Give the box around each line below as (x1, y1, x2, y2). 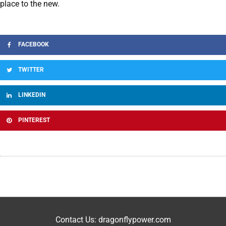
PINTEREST (18, 117, 50, 124)
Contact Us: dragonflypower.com (55, 215, 171, 224)
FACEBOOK (18, 41, 49, 48)
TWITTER (18, 66, 44, 74)
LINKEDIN (18, 91, 45, 99)
